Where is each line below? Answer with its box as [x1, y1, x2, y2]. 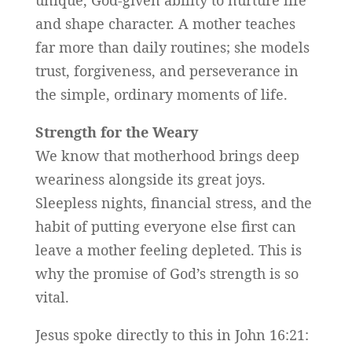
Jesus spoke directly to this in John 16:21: [35, 325, 309, 345]
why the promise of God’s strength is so [35, 264, 299, 284]
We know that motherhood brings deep [35, 146, 299, 166]
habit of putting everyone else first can [35, 217, 296, 236]
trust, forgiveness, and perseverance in [35, 61, 299, 81]
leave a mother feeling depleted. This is [35, 240, 302, 260]
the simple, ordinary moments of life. [35, 85, 288, 104]
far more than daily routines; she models [35, 38, 310, 57]
